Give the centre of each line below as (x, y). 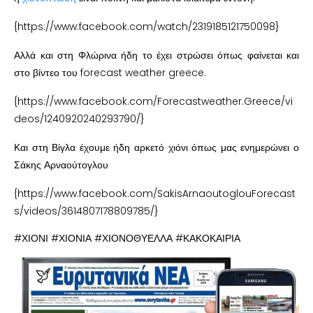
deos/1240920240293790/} (79, 118)
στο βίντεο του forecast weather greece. (110, 72)
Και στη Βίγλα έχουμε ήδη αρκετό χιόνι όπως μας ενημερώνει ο (156, 147)
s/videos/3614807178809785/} (86, 211)
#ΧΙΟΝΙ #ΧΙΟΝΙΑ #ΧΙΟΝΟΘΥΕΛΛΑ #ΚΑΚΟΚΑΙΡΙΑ (127, 238)
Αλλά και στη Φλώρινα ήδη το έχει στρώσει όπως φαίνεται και (156, 55)
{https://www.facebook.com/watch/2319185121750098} (147, 26)
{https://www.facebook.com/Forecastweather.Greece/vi (153, 101)
